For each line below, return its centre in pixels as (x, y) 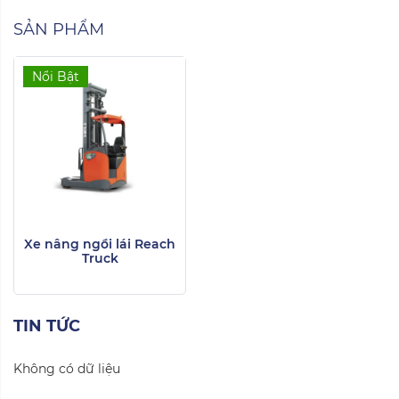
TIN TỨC (47, 326)
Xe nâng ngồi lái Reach (100, 244)
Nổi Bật (56, 77)
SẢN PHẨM (59, 30)
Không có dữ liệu (67, 369)
